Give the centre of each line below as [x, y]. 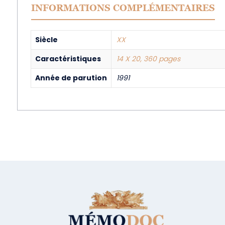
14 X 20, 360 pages [148, 59]
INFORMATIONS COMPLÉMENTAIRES [123, 8]
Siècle [46, 40]
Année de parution [71, 78]
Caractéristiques [68, 59]
